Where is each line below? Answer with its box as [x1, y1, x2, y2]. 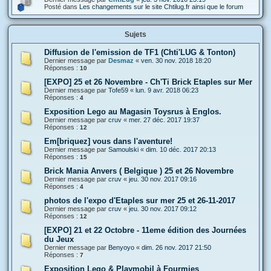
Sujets [125, 30, 146, 39]
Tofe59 [108, 86, 128, 94]
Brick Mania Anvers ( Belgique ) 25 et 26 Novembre [44, 166, 233, 175]
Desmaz [108, 56, 134, 64]
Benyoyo [108, 243, 134, 251]
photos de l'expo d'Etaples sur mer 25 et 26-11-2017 [44, 195, 235, 205]
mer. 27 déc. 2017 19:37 [129, 116, 200, 123]
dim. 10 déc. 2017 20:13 [146, 145, 216, 153]
